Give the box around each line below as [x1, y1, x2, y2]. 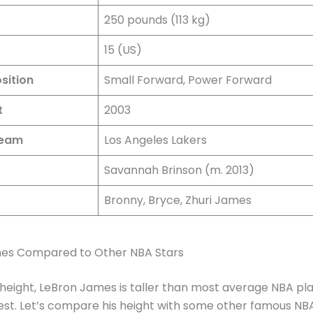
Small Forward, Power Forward [104, 71, 272, 88]
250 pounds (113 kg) [104, 11, 210, 28]
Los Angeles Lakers [104, 131, 207, 148]
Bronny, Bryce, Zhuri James [104, 191, 252, 208]
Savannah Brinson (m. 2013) [104, 161, 254, 178]
